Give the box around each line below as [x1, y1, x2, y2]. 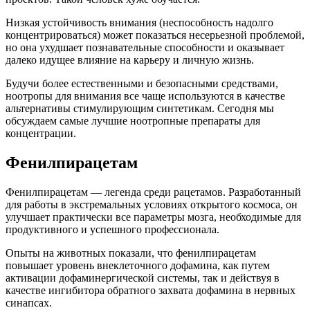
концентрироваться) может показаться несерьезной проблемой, [6, 28, 304, 41]
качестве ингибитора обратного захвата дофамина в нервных [6, 284, 295, 296]
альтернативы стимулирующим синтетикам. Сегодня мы [6, 102, 274, 114]
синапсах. [6, 296, 52, 309]
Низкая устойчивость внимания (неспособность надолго [6, 16, 273, 28]
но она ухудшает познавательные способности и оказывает [6, 41, 284, 53]
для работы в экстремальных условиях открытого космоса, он [6, 198, 298, 210]
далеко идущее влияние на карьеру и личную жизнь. [6, 53, 254, 66]
